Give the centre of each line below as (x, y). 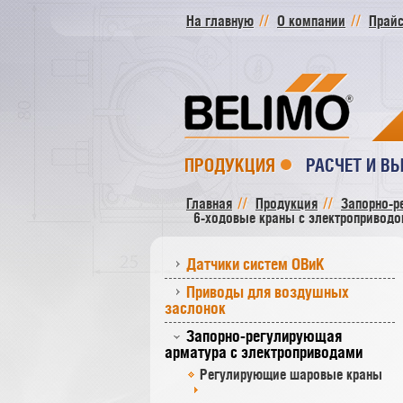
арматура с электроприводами (264, 352)
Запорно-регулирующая (264, 336)
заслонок (195, 308)
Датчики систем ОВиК (255, 264)
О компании (311, 21)
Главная (209, 203)
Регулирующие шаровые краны (291, 374)
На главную (220, 21)
